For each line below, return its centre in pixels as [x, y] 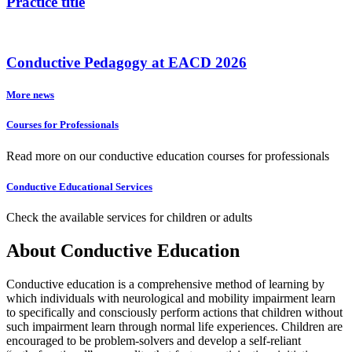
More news [30, 95]
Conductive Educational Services [79, 186]
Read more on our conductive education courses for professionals [168, 156]
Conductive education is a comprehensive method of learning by [165, 284]
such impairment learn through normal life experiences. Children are [174, 326]
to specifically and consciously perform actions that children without [174, 312]
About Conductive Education [123, 250]
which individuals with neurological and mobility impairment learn [171, 298]
